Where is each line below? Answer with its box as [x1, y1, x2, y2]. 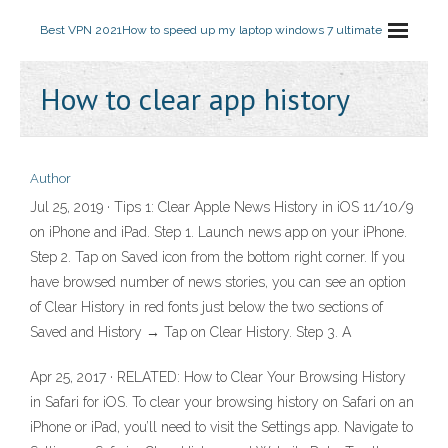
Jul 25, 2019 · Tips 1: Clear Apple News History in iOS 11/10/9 [30, 199, 413, 215]
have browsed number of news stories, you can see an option [30, 274, 406, 290]
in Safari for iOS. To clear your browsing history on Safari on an [30, 394, 414, 410]
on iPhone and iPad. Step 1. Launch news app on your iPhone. [30, 224, 407, 240]
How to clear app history [40, 79, 350, 118]
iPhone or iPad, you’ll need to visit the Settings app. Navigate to [30, 419, 413, 435]
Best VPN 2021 [40, 23, 122, 37]
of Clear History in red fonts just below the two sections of [30, 299, 383, 315]
